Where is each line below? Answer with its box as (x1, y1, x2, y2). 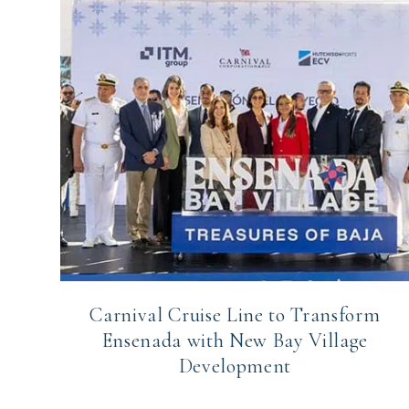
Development (178, 354, 291, 379)
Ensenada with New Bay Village (101, 329, 368, 353)
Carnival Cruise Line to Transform (89, 303, 381, 328)
